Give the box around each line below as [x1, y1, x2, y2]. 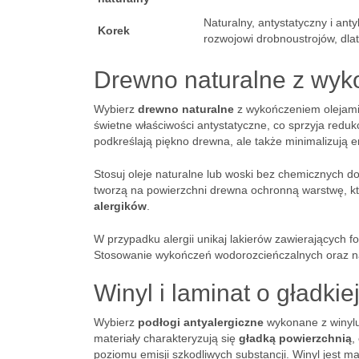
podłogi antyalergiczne [138, 316, 264, 329]
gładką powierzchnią [239, 332, 352, 345]
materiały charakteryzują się [94, 332, 239, 345]
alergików [94, 200, 147, 212]
